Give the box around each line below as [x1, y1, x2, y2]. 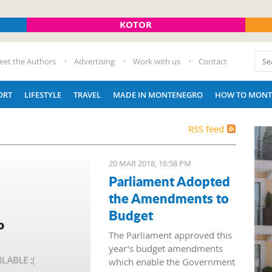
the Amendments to [109, 188, 229, 208]
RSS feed [188, 123, 224, 135]
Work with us [133, 56, 180, 67]
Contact [199, 56, 227, 67]
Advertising [74, 56, 115, 67]
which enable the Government [109, 256, 235, 268]
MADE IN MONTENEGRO [113, 89, 203, 100]
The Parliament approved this [109, 229, 232, 241]
